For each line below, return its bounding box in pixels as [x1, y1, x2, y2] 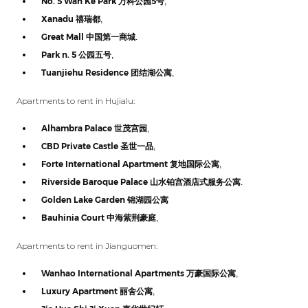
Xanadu [41, 14, 76, 24]
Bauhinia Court [41, 212, 107, 223]
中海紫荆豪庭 [107, 212, 156, 223]
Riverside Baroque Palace [41, 177, 150, 187]
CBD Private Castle [41, 141, 120, 151]
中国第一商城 [86, 32, 135, 42]
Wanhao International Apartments [41, 268, 186, 278]
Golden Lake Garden [41, 195, 127, 205]
